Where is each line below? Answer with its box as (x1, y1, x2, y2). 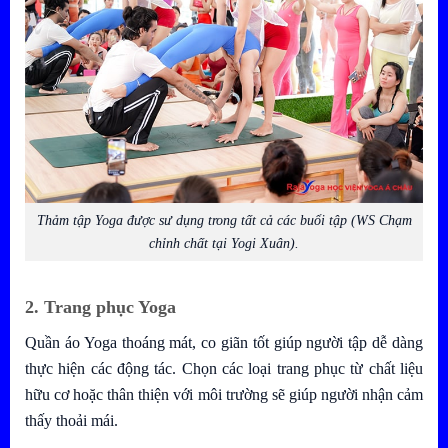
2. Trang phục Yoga (25, 296, 181, 317)
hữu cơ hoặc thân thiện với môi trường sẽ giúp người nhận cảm (25, 385, 423, 403)
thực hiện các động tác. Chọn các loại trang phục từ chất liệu (25, 359, 423, 377)
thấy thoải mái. (25, 411, 122, 429)
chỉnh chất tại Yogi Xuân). (149, 235, 299, 252)
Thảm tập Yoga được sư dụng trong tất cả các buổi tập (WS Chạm (36, 212, 412, 229)
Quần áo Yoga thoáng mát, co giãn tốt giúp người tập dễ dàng (25, 333, 423, 351)
